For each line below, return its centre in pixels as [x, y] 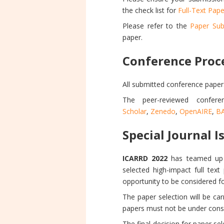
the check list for [150, 10]
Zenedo [163, 111]
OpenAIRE [196, 111]
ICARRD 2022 [145, 158]
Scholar [134, 111]
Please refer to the [156, 26]
